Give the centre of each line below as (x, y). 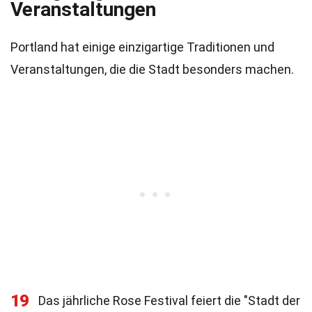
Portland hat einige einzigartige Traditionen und (142, 47)
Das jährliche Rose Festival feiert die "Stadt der (169, 301)
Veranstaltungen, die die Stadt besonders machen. (152, 69)
